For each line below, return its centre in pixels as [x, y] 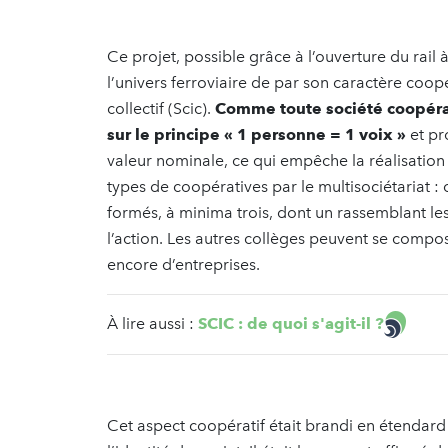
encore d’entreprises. [183, 264]
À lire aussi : [152, 323]
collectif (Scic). [159, 108]
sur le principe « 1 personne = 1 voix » [256, 134]
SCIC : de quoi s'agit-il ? [291, 323]
